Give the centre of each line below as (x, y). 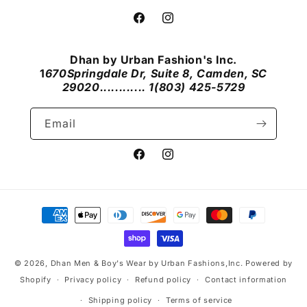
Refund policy (163, 280)
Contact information (246, 280)
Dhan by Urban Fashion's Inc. (153, 60)
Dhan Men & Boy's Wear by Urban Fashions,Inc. (147, 263)
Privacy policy (93, 280)
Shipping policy (120, 300)
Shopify (35, 279)
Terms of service (199, 300)
